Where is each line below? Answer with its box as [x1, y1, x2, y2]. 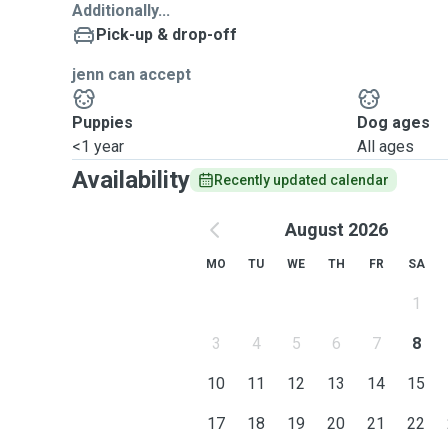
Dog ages [357, 113, 431, 132]
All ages [357, 137, 415, 156]
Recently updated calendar [214, 172, 389, 188]
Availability [72, 166, 190, 194]
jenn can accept [72, 65, 191, 84]
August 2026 [284, 219, 388, 240]
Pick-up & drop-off [96, 25, 237, 44]
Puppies [72, 113, 133, 132]
